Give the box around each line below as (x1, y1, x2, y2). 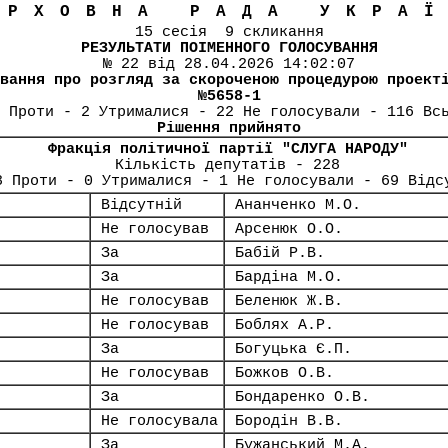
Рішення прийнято (157, 120, 301, 136)
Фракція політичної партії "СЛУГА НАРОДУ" (47, 141, 408, 157)
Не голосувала (101, 413, 218, 429)
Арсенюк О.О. (235, 221, 343, 237)
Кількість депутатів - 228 (115, 157, 340, 173)
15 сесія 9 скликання (134, 24, 324, 40)
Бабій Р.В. (235, 245, 325, 261)
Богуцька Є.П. (235, 341, 352, 357)
